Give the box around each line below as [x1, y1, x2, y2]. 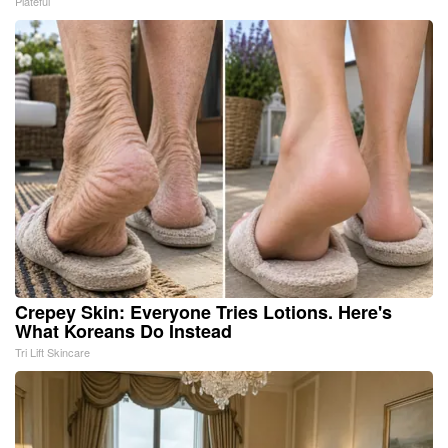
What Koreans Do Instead [15, 317, 232, 344]
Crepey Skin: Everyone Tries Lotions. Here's [15, 298, 392, 325]
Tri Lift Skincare [15, 343, 90, 360]
